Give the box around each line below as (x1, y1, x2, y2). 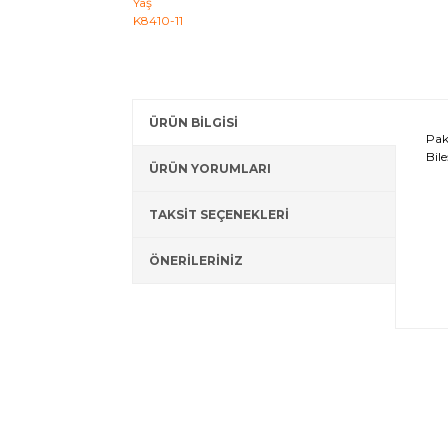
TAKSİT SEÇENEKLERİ (149, 207, 289, 222)
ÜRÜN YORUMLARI (149, 161, 271, 176)
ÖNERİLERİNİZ (149, 253, 243, 268)
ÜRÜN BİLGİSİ (149, 115, 238, 130)
